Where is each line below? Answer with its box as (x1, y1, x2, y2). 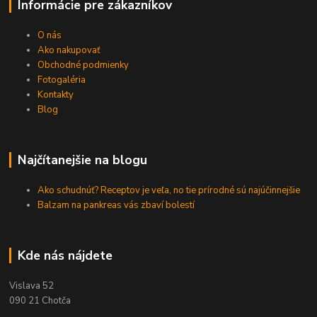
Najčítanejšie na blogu (17, 151, 147, 168)
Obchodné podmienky (38, 58, 129, 71)
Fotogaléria (38, 73, 86, 86)
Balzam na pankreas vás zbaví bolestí (38, 198, 195, 212)
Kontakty (38, 88, 74, 101)
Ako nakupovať (38, 43, 101, 57)
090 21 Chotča (9, 294, 71, 307)
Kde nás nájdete (17, 246, 113, 264)
